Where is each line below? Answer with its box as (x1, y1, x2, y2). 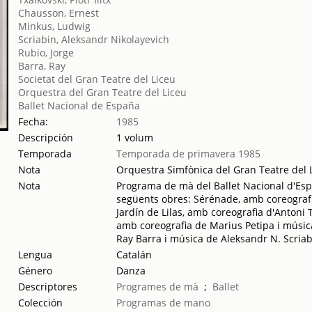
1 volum (116, 131, 154, 144)
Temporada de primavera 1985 (116, 147, 261, 160)
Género (18, 264, 53, 277)
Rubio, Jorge (18, 46, 75, 59)
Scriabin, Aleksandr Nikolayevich (18, 33, 170, 46)
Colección (18, 296, 63, 309)
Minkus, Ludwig (18, 19, 91, 33)
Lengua (18, 248, 53, 261)
